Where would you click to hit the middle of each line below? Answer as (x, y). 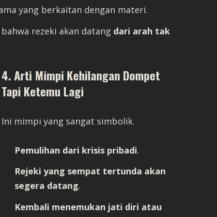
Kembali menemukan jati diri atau (88, 207)
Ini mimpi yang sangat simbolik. (68, 121)
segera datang (47, 186)
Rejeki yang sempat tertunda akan (90, 171)
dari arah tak (142, 31)
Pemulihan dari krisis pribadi (76, 150)
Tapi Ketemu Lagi (43, 91)
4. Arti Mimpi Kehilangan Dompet (81, 75)
